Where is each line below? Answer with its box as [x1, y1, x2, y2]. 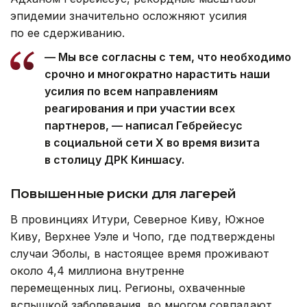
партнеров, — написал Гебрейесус [45, 119, 243, 133]
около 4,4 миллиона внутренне [10, 264, 184, 278]
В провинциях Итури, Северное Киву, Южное [10, 212, 265, 227]
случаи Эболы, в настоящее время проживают [10, 247, 269, 261]
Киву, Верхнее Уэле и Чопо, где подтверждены [10, 230, 275, 244]
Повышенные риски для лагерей [10, 186, 236, 202]
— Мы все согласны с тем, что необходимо [45, 50, 291, 64]
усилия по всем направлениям [45, 84, 218, 99]
